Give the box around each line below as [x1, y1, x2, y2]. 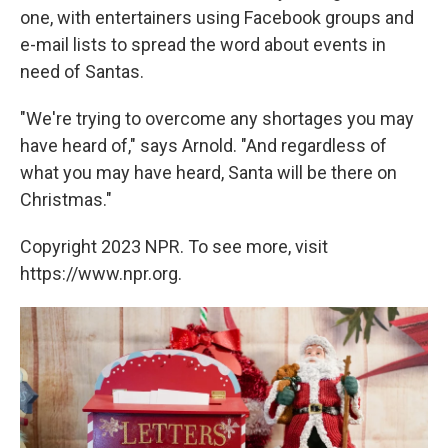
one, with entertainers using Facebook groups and [20, 7, 414, 29]
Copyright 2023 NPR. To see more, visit [20, 236, 328, 258]
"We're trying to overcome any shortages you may [20, 108, 414, 130]
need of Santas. [20, 61, 144, 83]
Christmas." [20, 189, 112, 211]
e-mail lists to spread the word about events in [20, 34, 386, 56]
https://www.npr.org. [20, 263, 182, 285]
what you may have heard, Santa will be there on [20, 162, 397, 184]
